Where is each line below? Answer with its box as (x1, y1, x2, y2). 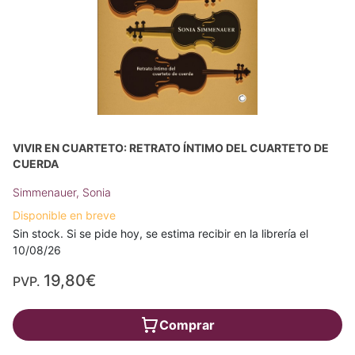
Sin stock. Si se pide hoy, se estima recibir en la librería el (13, 227, 308, 240)
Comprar (159, 317, 215, 333)
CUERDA (13, 157, 59, 170)
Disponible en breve (13, 208, 116, 222)
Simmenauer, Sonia (13, 185, 111, 199)
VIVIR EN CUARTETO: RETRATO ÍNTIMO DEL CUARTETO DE (13, 141, 329, 155)
